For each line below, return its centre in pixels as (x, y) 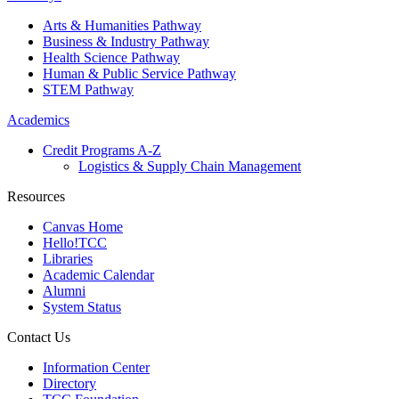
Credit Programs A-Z (102, 151)
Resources (36, 197)
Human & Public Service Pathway (139, 74)
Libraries (68, 259)
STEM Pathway (88, 90)
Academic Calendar (98, 275)
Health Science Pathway (111, 58)
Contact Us (39, 338)
